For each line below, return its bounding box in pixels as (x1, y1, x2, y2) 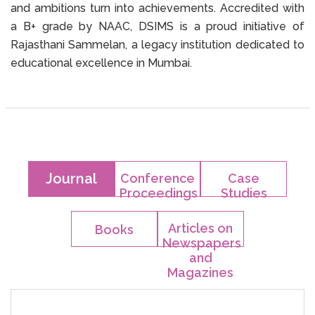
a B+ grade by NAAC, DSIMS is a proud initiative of (11, 20, 304, 34)
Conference (120, 171, 195, 186)
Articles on (168, 221, 233, 236)
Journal (45, 170, 97, 188)
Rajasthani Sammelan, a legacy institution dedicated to (11, 38, 304, 52)
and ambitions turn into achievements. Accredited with (11, 1, 304, 15)
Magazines (167, 265, 234, 281)
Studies (220, 186, 267, 201)
